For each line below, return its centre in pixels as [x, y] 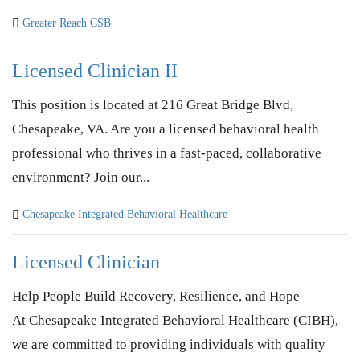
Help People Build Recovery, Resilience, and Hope [156, 296]
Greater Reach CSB [67, 22]
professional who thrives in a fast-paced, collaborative [167, 153]
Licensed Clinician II [95, 70]
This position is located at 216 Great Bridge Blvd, [153, 104]
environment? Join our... [81, 177]
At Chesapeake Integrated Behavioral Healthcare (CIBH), [175, 320]
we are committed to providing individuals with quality [169, 344]
